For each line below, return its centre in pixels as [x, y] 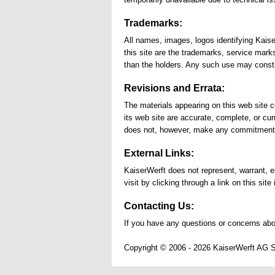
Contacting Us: [159, 206]
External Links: [159, 153]
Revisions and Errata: [174, 88]
